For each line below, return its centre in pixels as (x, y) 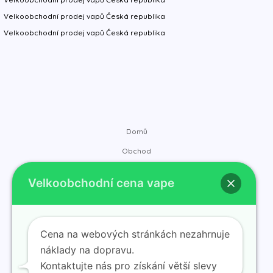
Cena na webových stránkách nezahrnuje (135, 234)
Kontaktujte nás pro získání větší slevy (129, 266)
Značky (136, 170)
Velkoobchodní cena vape (101, 183)
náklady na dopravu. (87, 250)
